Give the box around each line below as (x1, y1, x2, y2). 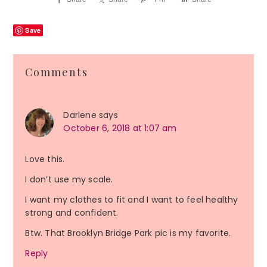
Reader (13, 52, 64, 74)
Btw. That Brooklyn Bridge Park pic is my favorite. (25, 227, 231, 240)
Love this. (25, 153, 65, 166)
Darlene (63, 109, 97, 122)
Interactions (13, 71, 103, 92)
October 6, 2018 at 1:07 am (63, 122, 177, 135)
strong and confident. (25, 207, 119, 219)
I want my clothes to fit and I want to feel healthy (25, 194, 238, 206)
